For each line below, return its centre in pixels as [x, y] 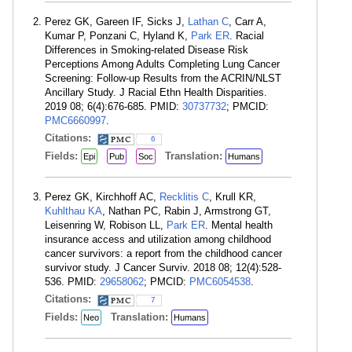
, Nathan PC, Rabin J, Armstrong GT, [187, 211]
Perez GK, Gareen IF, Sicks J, [116, 22]
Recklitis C [184, 197]
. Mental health [239, 225]
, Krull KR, [233, 197]
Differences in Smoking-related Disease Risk [147, 50]
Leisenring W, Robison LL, [106, 225]
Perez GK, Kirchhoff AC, [102, 197]
